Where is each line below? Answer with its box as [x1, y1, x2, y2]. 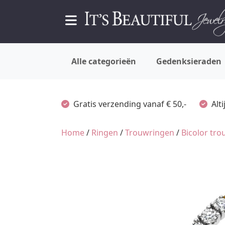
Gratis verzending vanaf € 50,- [73, 98, 186, 109]
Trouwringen [125, 127, 174, 138]
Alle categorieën [71, 56, 136, 67]
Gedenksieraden [156, 56, 221, 67]
